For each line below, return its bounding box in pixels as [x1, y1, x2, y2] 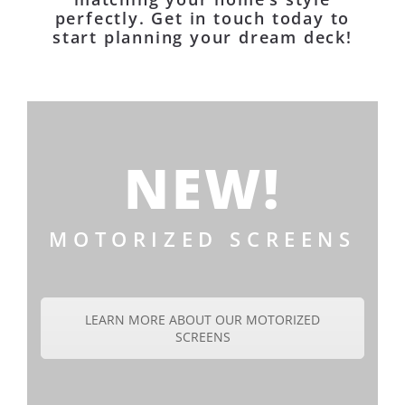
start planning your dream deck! [52, 25, 353, 48]
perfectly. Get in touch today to [54, 6, 351, 29]
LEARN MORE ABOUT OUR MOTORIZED [85, 310, 320, 328]
